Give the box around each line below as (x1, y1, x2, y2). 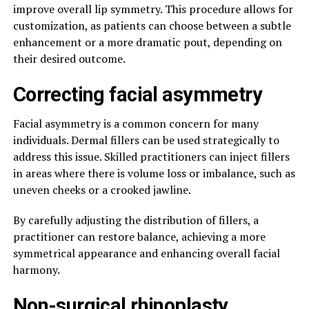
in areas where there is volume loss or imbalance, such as (12, 166, 295, 181)
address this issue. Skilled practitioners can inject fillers (12, 149, 290, 165)
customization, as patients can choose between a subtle (12, 18, 291, 34)
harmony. (12, 262, 60, 278)
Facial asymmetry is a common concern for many (12, 116, 259, 132)
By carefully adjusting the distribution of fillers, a (12, 212, 259, 228)
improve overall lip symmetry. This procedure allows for (12, 1, 293, 17)
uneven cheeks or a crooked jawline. (12, 182, 191, 198)
